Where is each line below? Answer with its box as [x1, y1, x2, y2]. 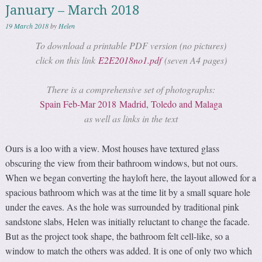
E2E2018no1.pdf [98, 54, 161, 67]
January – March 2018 [5, 2, 140, 18]
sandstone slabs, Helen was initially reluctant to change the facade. [5, 215, 250, 227]
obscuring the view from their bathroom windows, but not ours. [5, 156, 239, 169]
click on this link [35, 54, 98, 67]
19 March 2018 [5, 20, 49, 30]
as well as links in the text [84, 112, 178, 125]
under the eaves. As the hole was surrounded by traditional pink [5, 200, 240, 213]
